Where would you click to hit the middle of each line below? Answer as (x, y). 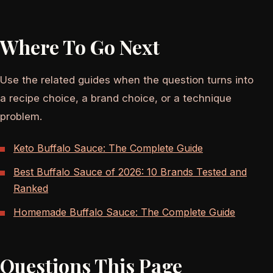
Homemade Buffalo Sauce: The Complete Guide (124, 212)
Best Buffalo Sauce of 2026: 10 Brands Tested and (130, 172)
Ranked (31, 188)
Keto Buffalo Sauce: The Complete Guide (108, 148)
